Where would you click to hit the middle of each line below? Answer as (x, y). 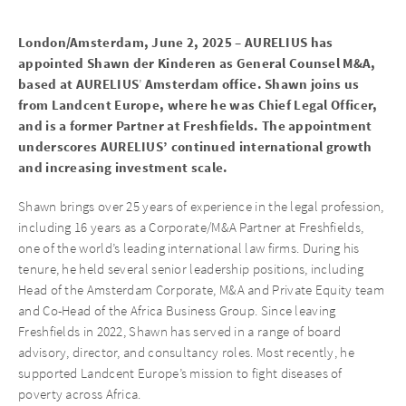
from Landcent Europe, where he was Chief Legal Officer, (198, 105)
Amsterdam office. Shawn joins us (252, 84)
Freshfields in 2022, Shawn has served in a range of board (180, 331)
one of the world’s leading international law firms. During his (189, 248)
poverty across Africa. (80, 394)
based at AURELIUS (79, 84)
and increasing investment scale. (123, 168)
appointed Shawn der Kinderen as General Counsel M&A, (197, 63)
